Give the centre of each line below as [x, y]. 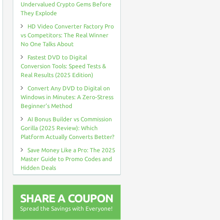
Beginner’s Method [46, 106]
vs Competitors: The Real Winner [65, 35]
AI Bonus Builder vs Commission [70, 119]
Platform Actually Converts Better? [68, 137]
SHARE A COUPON [67, 198]
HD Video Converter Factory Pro [71, 26]
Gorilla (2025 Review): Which [59, 128]
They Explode [39, 13]
